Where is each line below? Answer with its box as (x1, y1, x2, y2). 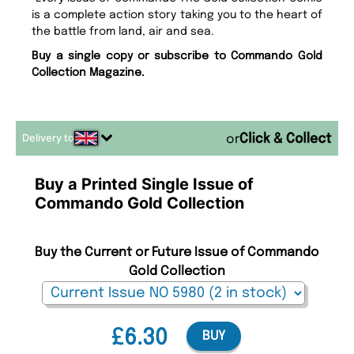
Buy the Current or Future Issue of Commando (35, 246, 319, 260)
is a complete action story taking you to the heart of (32, 9, 322, 21)
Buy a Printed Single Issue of (35, 175, 254, 194)
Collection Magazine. (32, 67, 145, 79)
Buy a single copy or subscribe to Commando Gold (32, 51, 322, 62)
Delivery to (22, 132, 74, 145)
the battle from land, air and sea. (32, 26, 215, 38)
